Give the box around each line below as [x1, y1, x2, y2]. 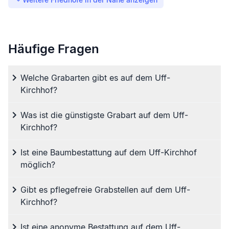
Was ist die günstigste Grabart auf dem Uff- [20, 110, 188, 121]
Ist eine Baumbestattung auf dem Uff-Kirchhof [20, 147, 197, 158]
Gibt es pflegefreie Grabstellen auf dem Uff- [20, 185, 190, 195]
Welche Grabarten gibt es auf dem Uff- [20, 73, 170, 83]
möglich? [20, 159, 55, 170]
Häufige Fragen [8, 41, 99, 57]
